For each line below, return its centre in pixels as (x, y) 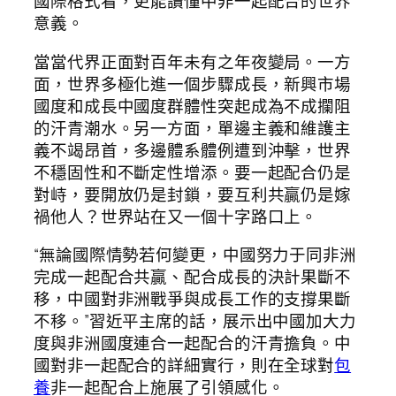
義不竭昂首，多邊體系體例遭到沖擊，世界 (193, 150)
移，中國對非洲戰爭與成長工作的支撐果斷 (193, 299)
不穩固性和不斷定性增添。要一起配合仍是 (193, 172)
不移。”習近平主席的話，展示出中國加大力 (195, 321)
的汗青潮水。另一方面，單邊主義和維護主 (193, 128)
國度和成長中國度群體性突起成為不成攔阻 (193, 106)
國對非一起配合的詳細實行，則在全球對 (184, 366)
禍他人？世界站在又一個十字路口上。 (176, 216)
